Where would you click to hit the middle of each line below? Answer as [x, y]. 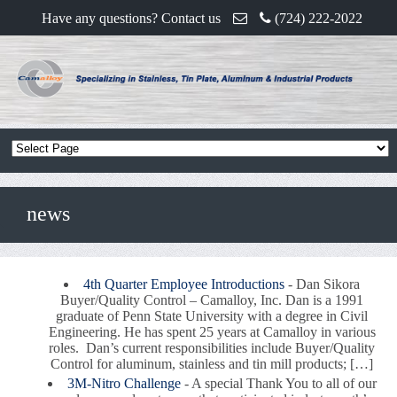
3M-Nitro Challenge [124, 383]
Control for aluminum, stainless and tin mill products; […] [212, 364]
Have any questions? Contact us [132, 18]
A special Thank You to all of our [284, 383]
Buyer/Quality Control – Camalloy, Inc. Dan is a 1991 [212, 300]
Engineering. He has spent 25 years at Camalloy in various [212, 332]
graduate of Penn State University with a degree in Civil [212, 316]
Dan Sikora [328, 284]
